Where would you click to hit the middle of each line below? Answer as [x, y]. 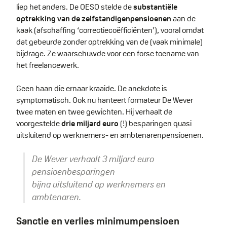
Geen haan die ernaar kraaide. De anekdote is [92, 88]
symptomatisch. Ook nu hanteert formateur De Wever [105, 100]
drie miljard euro [91, 123]
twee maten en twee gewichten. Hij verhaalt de [94, 111]
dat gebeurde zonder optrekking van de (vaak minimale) [109, 42]
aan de [183, 18]
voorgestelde [39, 123]
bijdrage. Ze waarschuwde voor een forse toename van [108, 53]
